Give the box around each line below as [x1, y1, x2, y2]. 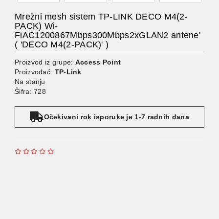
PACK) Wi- [15, 21, 58, 31]
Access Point [75, 58, 121, 66]
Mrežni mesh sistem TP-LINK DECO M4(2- [15, 12, 188, 22]
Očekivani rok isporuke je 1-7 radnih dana [44, 113, 189, 121]
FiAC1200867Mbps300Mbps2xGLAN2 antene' [15, 30, 201, 40]
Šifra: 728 [15, 88, 46, 95]
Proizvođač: [15, 68, 55, 76]
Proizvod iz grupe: [15, 58, 75, 66]
